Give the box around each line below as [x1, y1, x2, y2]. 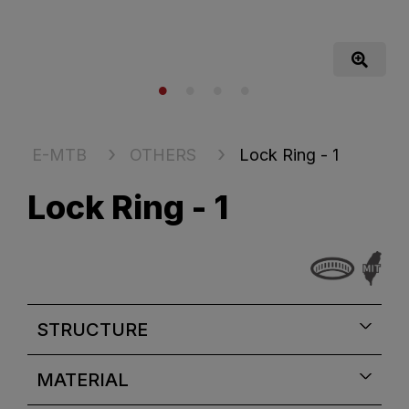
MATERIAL [37, 369, 129, 391]
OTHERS [130, 145, 196, 164]
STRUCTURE [37, 319, 148, 341]
